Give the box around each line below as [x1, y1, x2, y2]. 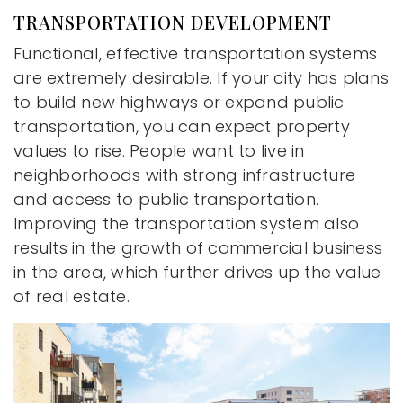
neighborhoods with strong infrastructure [13, 163, 355, 186]
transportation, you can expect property [13, 114, 350, 138]
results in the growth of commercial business [13, 236, 382, 259]
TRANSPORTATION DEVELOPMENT [13, 9, 332, 34]
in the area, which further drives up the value [13, 260, 381, 283]
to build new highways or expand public [13, 90, 345, 113]
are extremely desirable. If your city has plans [13, 66, 389, 89]
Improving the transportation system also [13, 211, 359, 235]
